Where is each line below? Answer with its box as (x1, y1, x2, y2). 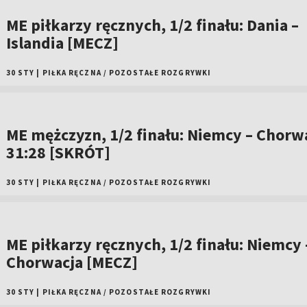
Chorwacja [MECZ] (5, 251, 138, 273)
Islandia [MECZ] (5, 32, 119, 53)
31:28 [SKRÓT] (5, 142, 110, 163)
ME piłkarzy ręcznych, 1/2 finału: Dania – (5, 14, 299, 36)
